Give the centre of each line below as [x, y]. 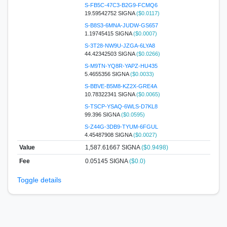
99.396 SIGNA [103, 114]
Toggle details [39, 180]
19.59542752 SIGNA [110, 13]
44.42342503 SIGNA [110, 53]
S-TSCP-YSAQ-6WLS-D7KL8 [121, 106]
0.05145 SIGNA [107, 161]
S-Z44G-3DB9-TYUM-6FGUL [121, 126]
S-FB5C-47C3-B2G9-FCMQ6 [121, 5]
